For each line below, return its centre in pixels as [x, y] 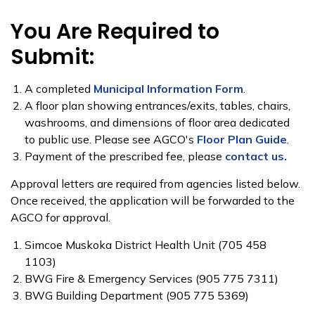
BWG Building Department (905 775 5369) [137, 295]
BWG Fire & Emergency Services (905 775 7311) [152, 278]
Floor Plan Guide [242, 139]
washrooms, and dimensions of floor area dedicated [157, 122]
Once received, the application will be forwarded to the [153, 200]
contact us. [256, 156]
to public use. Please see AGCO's [111, 139]
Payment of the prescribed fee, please [125, 156]
